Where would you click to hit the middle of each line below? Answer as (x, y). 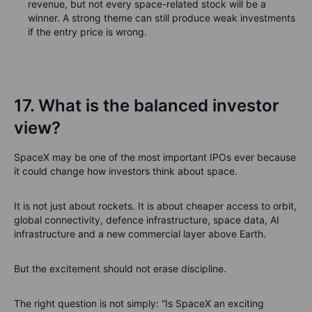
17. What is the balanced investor (147, 106)
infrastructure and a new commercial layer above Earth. (140, 234)
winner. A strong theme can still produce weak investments (162, 18)
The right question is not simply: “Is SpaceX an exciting (139, 303)
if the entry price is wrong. (87, 32)
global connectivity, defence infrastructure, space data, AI (147, 220)
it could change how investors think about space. (126, 171)
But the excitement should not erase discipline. (120, 268)
